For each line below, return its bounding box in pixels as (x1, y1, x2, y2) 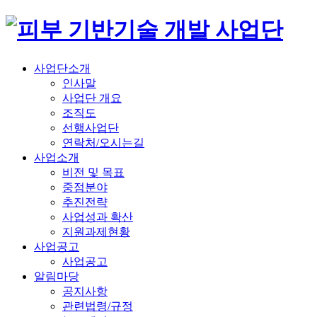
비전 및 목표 (62, 166, 125, 178)
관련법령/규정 (62, 299, 133, 312)
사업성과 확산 (62, 210, 133, 223)
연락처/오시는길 (62, 136, 144, 149)
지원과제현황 (62, 225, 130, 238)
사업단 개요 (62, 91, 122, 104)
